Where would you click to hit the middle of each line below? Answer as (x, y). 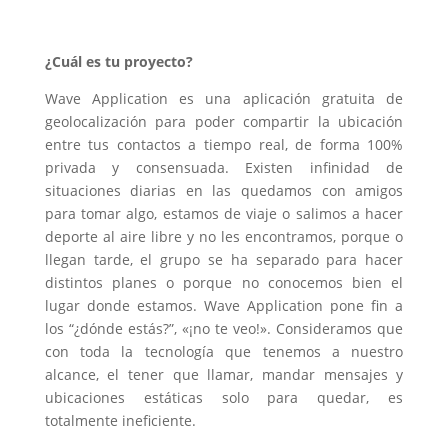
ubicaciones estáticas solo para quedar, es (224, 397)
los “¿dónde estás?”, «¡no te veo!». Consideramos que (224, 328)
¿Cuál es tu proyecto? (118, 61)
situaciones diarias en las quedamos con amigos (224, 190)
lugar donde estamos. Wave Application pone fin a (224, 305)
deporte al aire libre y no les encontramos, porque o (224, 236)
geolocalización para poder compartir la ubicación (224, 121)
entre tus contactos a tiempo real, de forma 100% (224, 144)
